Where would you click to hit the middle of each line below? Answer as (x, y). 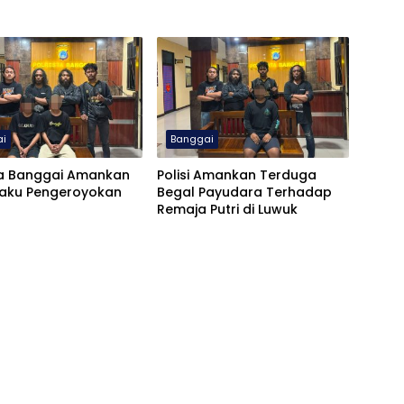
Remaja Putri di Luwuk (227, 210)
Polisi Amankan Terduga (236, 175)
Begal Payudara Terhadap (244, 193)
